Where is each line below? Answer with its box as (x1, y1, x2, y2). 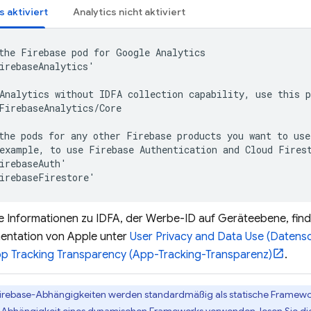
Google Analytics (116, 46, 205, 59)
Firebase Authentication (89, 143, 217, 156)
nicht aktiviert (117, 6, 185, 18)
